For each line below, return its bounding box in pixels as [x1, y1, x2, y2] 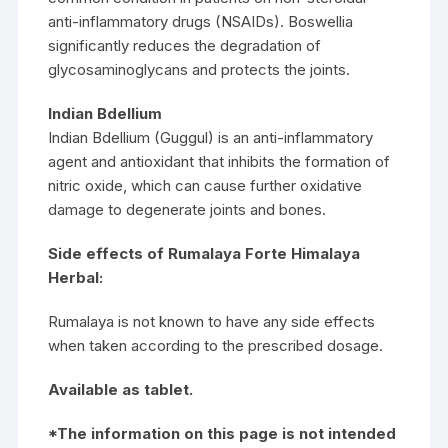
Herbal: [48, 267, 104, 287]
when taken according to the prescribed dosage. [48, 335, 384, 355]
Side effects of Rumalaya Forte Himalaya [48, 243, 361, 263]
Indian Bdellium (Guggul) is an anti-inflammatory [48, 127, 374, 147]
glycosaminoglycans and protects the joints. [48, 59, 351, 79]
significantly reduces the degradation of [48, 35, 322, 55]
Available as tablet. [48, 379, 194, 399]
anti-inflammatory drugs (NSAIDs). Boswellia [48, 11, 354, 31]
